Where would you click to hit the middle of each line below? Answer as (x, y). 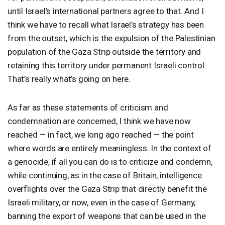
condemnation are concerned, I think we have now (99, 121)
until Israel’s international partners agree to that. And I (106, 11)
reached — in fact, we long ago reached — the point (101, 134)
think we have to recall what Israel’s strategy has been (106, 24)
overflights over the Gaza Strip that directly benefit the (107, 189)
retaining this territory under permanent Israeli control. (107, 65)
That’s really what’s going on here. (69, 79)
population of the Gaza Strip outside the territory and (104, 51)
